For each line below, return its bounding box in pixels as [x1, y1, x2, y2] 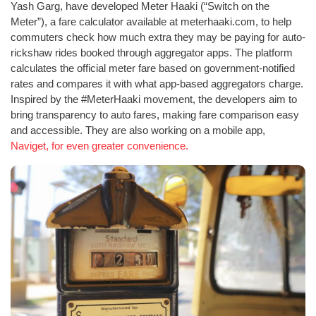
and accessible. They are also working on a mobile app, [11, 123, 265, 136]
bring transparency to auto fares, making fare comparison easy [11, 108, 299, 121]
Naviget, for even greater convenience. [11, 139, 188, 152]
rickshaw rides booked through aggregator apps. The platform [11, 46, 293, 59]
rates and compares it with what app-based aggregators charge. [11, 77, 303, 90]
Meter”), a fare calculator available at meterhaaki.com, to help [11, 15, 291, 28]
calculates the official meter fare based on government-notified [11, 61, 295, 74]
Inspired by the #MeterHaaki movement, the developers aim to [11, 92, 297, 105]
